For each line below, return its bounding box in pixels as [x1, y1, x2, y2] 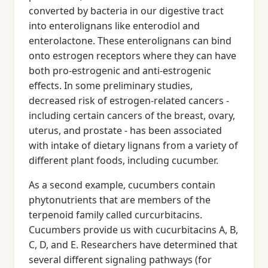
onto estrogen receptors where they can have [29, 49, 236, 62]
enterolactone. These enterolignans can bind [29, 34, 232, 47]
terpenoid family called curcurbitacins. [29, 208, 202, 221]
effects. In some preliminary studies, [29, 79, 193, 92]
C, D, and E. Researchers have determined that [29, 238, 237, 251]
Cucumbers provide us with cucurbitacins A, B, [29, 223, 238, 236]
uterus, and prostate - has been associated [29, 124, 222, 137]
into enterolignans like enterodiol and [29, 19, 200, 32]
